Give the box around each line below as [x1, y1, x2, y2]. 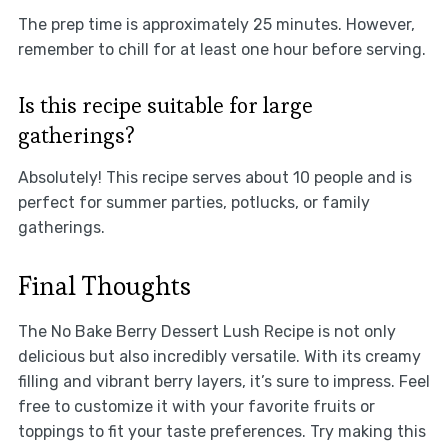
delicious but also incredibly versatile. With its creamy [17, 346, 421, 366]
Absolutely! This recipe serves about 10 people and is [17, 167, 412, 187]
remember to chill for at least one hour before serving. [17, 39, 426, 59]
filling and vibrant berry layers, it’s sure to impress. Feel [17, 371, 430, 391]
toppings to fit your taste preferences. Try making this [17, 421, 426, 441]
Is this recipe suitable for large [17, 90, 313, 119]
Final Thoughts [17, 268, 191, 303]
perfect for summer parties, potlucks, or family [17, 192, 370, 212]
